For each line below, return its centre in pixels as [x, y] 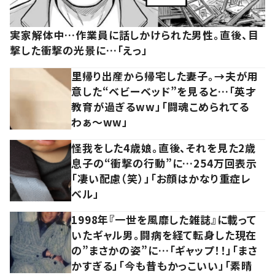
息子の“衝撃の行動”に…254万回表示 [165, 163]
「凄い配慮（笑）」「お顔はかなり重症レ [161, 178]
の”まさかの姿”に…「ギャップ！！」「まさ [165, 250]
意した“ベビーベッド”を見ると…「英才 [164, 91]
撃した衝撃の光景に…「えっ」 [79, 50]
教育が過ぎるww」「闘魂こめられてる [161, 106]
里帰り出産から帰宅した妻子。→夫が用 [165, 76]
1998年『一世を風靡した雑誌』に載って [164, 219]
